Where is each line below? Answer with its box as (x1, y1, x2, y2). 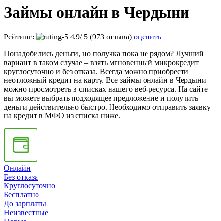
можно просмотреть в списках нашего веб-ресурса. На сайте (4, 84, 208, 93)
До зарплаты (4, 199, 46, 208)
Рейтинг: (4, 32, 36, 41)
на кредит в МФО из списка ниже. (4, 111, 120, 120)
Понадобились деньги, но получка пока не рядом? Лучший (4, 49, 204, 58)
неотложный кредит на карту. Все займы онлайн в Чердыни (4, 75, 206, 84)
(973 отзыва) (88, 32, 132, 41)
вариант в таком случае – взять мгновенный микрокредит (4, 58, 199, 67)
